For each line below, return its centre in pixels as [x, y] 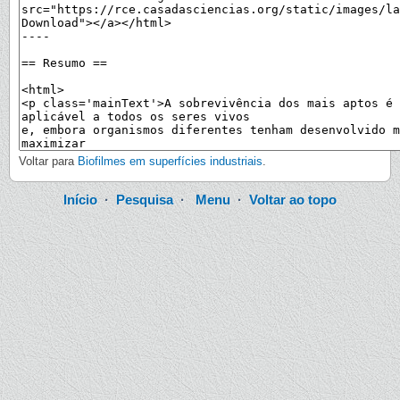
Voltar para [48, 162]
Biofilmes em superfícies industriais [170, 162]
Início [80, 200]
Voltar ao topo [293, 200]
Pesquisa [145, 200]
